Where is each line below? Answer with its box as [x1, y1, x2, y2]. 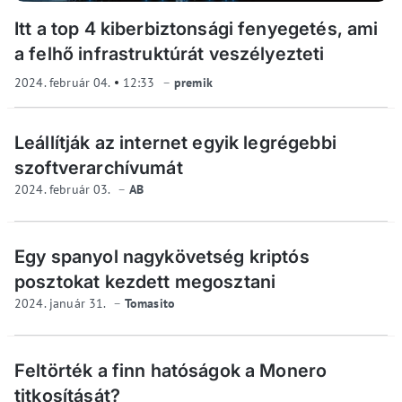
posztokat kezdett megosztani [14, 271, 276, 293]
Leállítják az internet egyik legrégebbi [14, 132, 336, 154]
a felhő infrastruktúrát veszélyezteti [14, 43, 325, 66]
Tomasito [124, 295, 176, 312]
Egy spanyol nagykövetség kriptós [14, 246, 310, 268]
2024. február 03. [14, 181, 114, 198]
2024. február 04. [14, 74, 114, 92]
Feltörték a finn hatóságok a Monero [14, 360, 328, 382]
